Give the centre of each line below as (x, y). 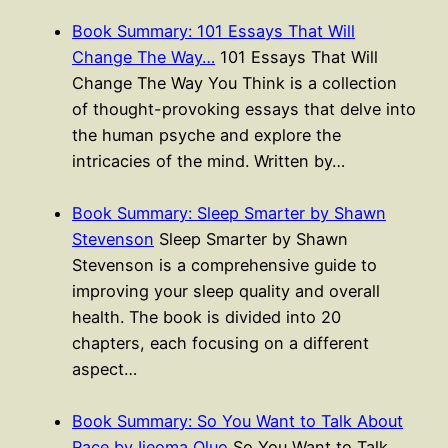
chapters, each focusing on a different (220, 342)
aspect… (104, 368)
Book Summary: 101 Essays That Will (213, 30)
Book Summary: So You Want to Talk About (237, 420)
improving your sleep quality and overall (226, 290)
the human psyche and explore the (206, 134)
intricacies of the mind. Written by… (208, 160)
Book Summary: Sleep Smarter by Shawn (229, 212)
